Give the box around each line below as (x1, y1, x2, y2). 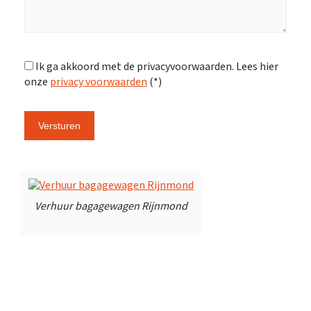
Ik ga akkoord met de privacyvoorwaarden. (35, 60, 234, 74)
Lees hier (234, 60, 278, 74)
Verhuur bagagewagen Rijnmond (35, 199, 187, 215)
